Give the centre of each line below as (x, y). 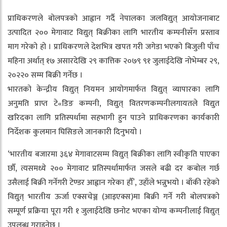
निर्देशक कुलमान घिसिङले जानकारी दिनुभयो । (75, 132)
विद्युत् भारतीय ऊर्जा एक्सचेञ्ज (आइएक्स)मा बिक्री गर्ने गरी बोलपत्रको (113, 197)
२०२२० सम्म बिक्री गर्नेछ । (45, 75)
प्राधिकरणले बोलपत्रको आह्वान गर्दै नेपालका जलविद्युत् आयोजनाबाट (113, 18)
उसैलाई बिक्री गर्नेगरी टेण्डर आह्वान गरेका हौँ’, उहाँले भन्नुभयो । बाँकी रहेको (113, 183)
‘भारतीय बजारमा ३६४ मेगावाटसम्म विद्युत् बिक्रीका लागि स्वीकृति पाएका (113, 154)
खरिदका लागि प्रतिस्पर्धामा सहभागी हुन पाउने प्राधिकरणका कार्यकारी (113, 118)
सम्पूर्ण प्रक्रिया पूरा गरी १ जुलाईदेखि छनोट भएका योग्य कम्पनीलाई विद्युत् (113, 211)
